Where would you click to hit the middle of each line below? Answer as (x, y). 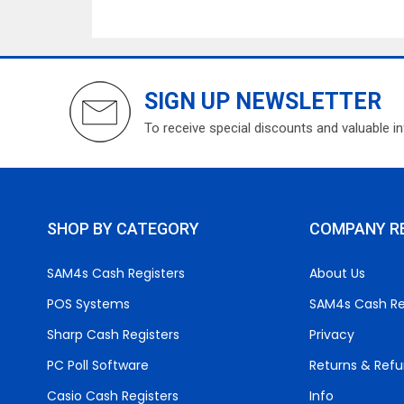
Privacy (331, 335)
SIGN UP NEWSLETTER (263, 101)
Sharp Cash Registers (113, 335)
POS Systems (88, 304)
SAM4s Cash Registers (116, 273)
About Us (337, 273)
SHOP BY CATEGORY (123, 229)
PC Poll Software (98, 365)
